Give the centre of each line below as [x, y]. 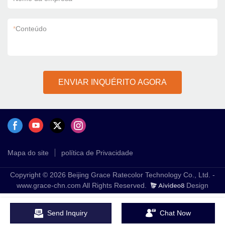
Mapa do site [28, 152]
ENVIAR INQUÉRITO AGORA [113, 82]
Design [196, 186]
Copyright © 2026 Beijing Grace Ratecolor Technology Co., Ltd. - [113, 175]
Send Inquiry [67, 213]
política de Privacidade [97, 152]
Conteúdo [31, 29]
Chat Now [175, 213]
